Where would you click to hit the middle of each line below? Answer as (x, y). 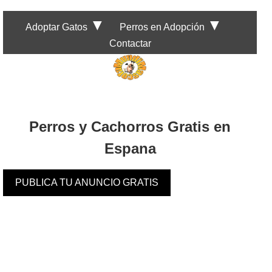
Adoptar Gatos (56, 27)
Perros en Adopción (162, 27)
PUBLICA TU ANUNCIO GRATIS (87, 183)
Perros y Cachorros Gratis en (130, 127)
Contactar (130, 43)
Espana (130, 149)
